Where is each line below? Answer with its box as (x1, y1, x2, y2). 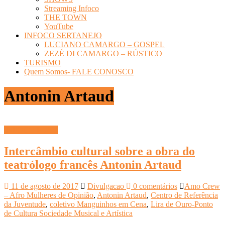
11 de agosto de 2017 (11, 181, 78, 190)
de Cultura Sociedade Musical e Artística (4, 208, 133, 217)
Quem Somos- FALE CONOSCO (24, 67, 134, 76)
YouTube (44, 22, 73, 31)
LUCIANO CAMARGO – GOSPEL (44, 40, 165, 49)
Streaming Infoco (44, 4, 99, 13)
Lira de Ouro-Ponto (151, 199, 213, 208)
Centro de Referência (151, 190, 218, 199)
